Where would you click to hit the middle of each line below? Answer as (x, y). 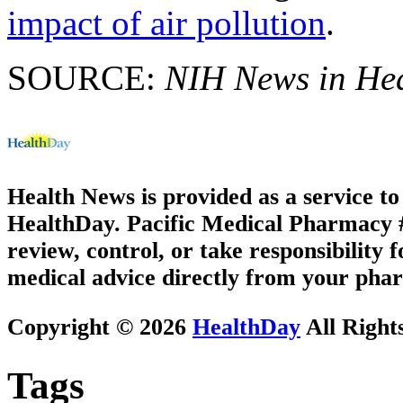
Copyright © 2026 (100, 327)
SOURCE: (86, 77)
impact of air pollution (166, 22)
